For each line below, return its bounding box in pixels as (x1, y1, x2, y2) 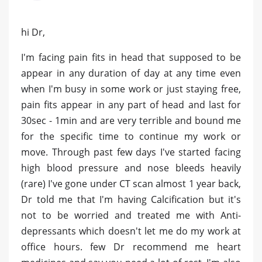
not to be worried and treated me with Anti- (21, 209, 241, 222)
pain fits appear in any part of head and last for (21, 98, 241, 112)
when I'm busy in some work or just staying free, (21, 82, 241, 96)
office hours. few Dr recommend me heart (21, 240, 241, 254)
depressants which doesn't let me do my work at (21, 225, 241, 238)
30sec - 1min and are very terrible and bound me (21, 114, 241, 127)
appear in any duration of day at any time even (21, 67, 241, 80)
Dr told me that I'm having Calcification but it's (21, 193, 241, 206)
